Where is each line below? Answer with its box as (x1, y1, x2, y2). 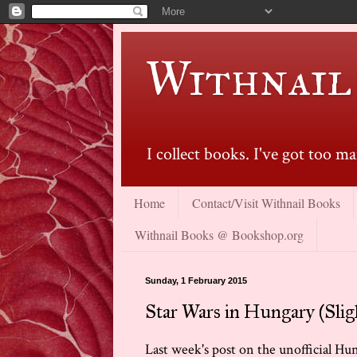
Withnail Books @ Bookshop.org (135, 226, 304, 243)
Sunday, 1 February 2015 (145, 275, 247, 285)
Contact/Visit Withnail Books (192, 194, 340, 211)
